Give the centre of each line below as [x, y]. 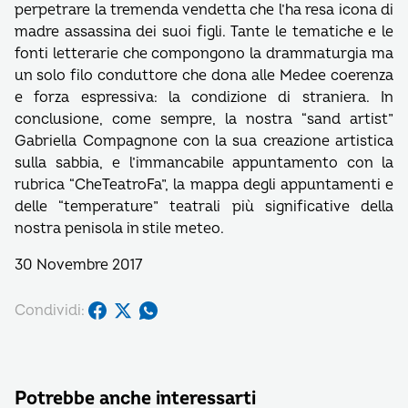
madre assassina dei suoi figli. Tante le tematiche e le [204, 32]
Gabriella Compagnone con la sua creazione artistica [204, 141]
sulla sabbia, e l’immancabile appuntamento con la [204, 163]
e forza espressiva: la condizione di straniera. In [204, 97]
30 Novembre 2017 [78, 265]
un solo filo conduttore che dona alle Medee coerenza [204, 76]
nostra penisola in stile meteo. [119, 229]
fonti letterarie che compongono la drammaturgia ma [204, 54]
